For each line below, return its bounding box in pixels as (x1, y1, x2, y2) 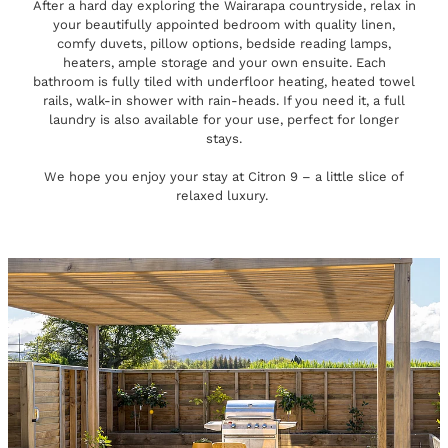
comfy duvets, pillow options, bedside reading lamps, (57, 33, 391, 52)
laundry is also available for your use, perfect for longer (49, 109, 399, 128)
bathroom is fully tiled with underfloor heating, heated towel (33, 71, 415, 90)
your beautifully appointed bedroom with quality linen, (53, 14, 395, 33)
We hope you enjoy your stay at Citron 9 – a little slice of (44, 166, 404, 185)
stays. (206, 128, 242, 147)
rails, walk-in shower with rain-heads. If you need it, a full (43, 90, 405, 109)
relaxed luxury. (176, 185, 272, 204)
